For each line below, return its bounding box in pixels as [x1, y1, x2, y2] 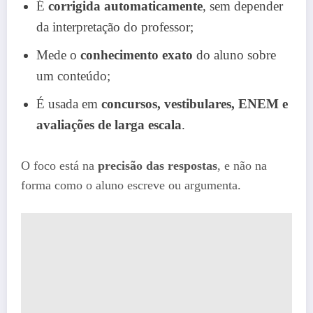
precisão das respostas [98, 159, 217, 173]
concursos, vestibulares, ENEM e [101, 96, 288, 112]
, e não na [217, 159, 267, 173]
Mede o [36, 48, 80, 63]
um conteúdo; [36, 68, 110, 84]
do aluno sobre [193, 48, 276, 63]
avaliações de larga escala [36, 117, 182, 133]
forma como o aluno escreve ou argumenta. [21, 178, 241, 193]
